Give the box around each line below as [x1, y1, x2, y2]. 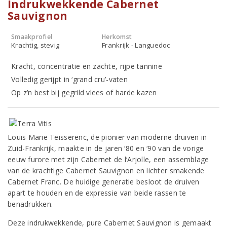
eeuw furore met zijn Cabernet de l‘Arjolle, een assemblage [8, 155, 209, 164]
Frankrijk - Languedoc [102, 41, 170, 50]
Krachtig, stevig [11, 41, 60, 50]
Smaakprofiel [11, 32, 53, 41]
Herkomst [102, 32, 132, 41]
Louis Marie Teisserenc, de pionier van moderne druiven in [8, 132, 207, 142]
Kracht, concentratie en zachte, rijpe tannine [11, 61, 162, 71]
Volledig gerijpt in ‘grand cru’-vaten [11, 74, 128, 84]
